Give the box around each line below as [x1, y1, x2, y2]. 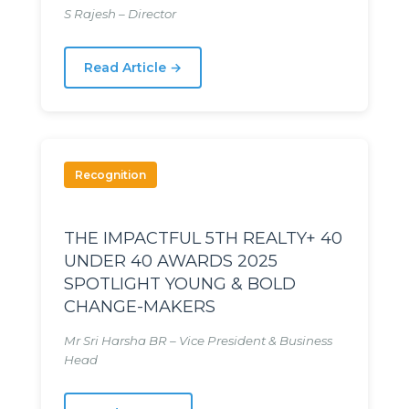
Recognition [75, 168, 146, 183]
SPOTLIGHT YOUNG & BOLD [64, 273, 296, 295]
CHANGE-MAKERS [64, 296, 215, 318]
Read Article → [84, 59, 182, 77]
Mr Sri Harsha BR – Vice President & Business [64, 333, 332, 349]
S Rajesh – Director [64, 6, 176, 22]
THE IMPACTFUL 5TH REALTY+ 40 [64, 227, 342, 249]
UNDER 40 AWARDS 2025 [64, 250, 278, 272]
